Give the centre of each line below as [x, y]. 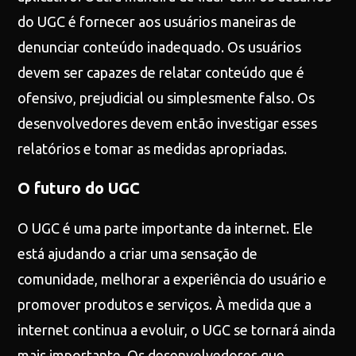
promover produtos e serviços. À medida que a [165, 304]
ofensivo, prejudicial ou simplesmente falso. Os [166, 98]
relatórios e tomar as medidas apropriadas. [153, 149]
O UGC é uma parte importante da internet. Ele [166, 228]
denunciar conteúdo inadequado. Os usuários [160, 47]
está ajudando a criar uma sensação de [138, 253]
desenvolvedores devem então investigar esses [168, 123]
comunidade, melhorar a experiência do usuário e [172, 279]
